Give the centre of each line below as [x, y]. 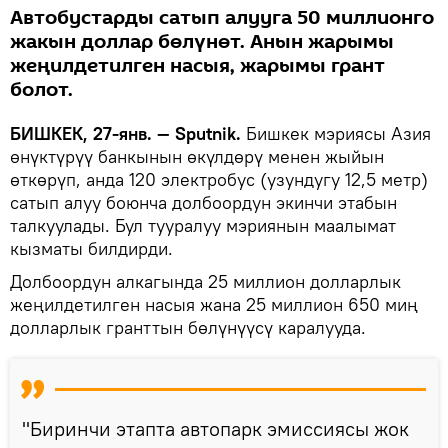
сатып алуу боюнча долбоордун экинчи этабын [203, 203]
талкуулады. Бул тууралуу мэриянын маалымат [203, 226]
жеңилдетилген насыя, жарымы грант [197, 66]
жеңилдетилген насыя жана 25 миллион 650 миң [214, 305]
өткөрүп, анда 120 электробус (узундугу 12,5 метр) [219, 180]
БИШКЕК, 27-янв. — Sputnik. [128, 134]
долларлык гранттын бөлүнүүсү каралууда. [188, 328]
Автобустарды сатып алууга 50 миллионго [222, 18]
